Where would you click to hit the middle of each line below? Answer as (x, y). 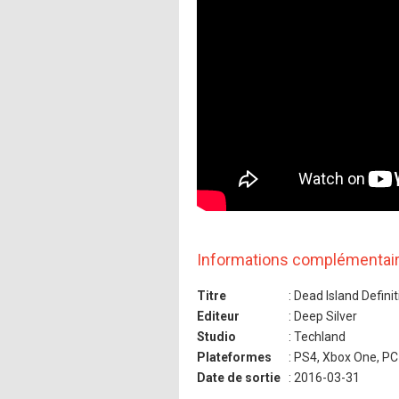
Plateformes (234, 357)
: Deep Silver (322, 316)
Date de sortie (239, 377)
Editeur (218, 316)
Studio (216, 336)
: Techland (316, 336)
